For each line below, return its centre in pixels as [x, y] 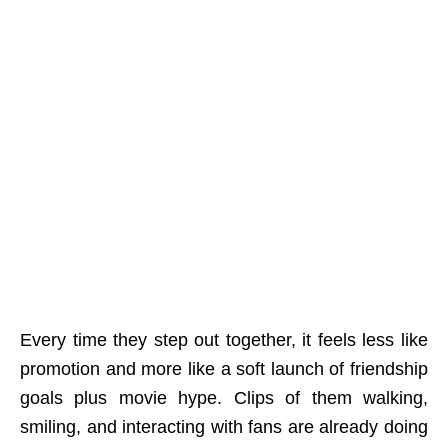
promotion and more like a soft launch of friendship [224, 369]
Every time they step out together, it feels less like [224, 340]
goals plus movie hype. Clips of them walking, [224, 398]
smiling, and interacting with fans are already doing [224, 427]
